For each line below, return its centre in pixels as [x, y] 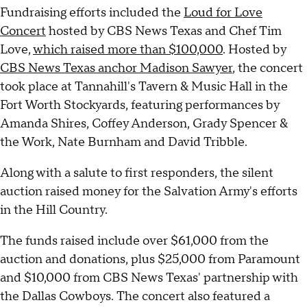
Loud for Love [223, 13]
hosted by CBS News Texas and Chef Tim [164, 32]
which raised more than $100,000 [128, 50]
